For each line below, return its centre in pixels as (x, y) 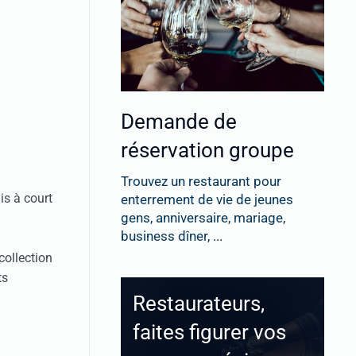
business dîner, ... (172, 236)
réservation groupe (207, 151)
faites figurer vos (209, 333)
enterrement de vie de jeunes (207, 200)
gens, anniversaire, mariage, (203, 218)
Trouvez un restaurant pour (201, 182)
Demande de (179, 122)
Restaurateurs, (199, 304)
